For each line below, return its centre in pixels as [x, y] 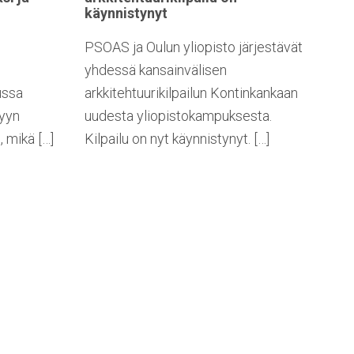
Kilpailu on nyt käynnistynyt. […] [177, 139]
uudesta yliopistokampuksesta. [178, 116]
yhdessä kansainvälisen [155, 70]
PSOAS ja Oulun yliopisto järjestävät [193, 47]
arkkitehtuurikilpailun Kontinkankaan [191, 93]
